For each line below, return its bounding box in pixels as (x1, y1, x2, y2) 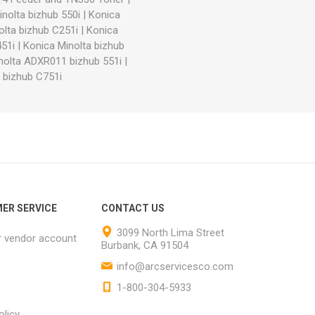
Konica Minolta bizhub (22, 39, 124, 52)
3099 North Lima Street (117, 226, 225, 239)
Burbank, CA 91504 (101, 238, 189, 252)
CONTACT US (101, 202, 165, 214)
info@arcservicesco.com (117, 259, 234, 273)
